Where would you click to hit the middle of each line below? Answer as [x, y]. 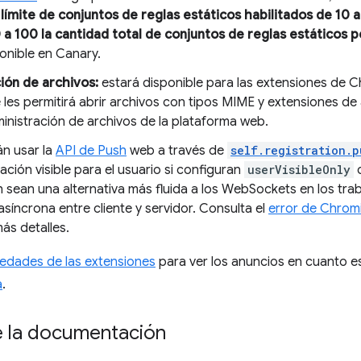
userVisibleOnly [299, 170]
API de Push [91, 151]
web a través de [177, 151]
